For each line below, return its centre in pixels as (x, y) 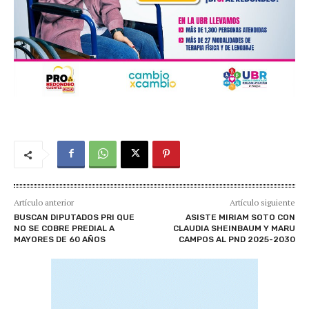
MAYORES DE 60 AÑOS (60, 239)
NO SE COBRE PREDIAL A (64, 228)
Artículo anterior (44, 202)
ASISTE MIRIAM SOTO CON (240, 217)
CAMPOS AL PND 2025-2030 (237, 239)
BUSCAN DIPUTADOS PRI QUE (74, 217)
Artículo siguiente (262, 202)
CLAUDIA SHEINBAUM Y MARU (234, 228)
